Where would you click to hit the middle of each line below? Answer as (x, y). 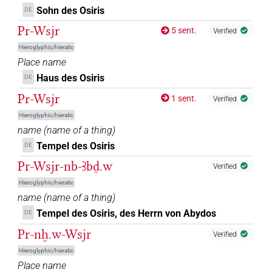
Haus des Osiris (71, 78)
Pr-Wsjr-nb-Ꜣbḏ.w (65, 167)
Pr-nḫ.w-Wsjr (54, 234)
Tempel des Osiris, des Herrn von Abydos (127, 214)
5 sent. (184, 31)
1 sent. (184, 98)
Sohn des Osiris (71, 10)
